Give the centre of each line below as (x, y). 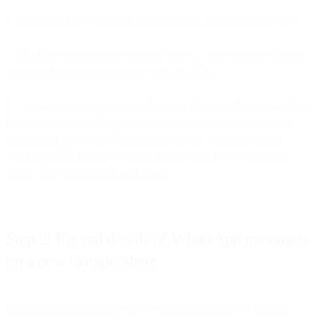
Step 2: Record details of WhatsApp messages (156, 238)
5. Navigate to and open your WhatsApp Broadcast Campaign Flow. (158, 105)
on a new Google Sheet (81, 261)
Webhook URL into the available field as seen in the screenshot (146, 156)
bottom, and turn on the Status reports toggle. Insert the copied (144, 139)
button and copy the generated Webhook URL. (110, 71)
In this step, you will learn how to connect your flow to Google (146, 309)
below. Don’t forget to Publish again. (88, 173)
